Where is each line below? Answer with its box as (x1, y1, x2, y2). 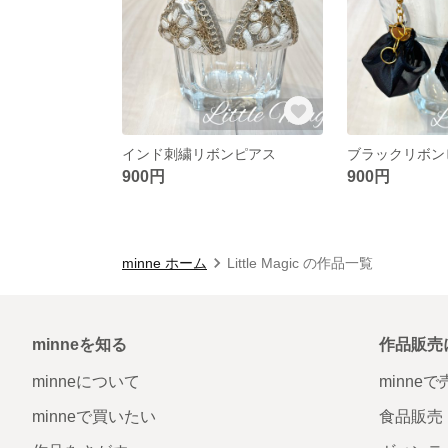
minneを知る (32, 335, 127, 353)
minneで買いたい (32, 407, 156, 425)
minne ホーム (122, 254, 207, 271)
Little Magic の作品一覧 (227, 254, 373, 271)
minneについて (32, 372, 140, 390)
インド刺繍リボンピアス (122, 145, 276, 162)
